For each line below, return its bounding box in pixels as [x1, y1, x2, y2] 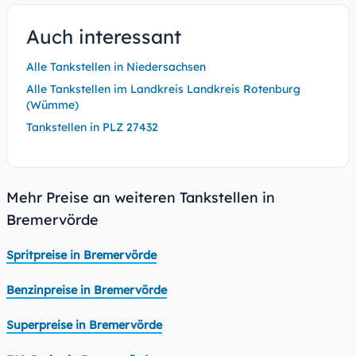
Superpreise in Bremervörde [6, 318, 162, 332]
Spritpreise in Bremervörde [6, 248, 157, 262]
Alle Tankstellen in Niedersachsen [26, 60, 206, 74]
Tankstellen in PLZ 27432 [26, 120, 158, 134]
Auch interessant [26, 25, 181, 48]
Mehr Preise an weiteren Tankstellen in [6, 188, 275, 207]
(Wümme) [26, 98, 79, 112]
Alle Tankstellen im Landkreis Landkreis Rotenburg [26, 82, 300, 96]
